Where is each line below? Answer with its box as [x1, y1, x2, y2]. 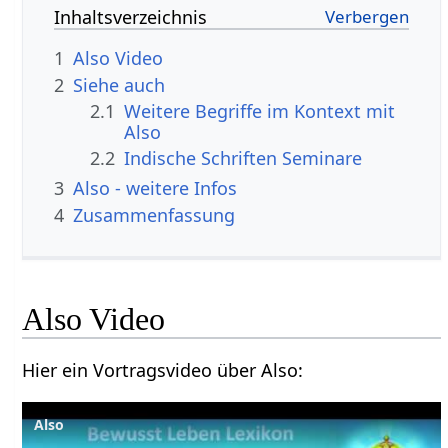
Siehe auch [73, 72, 166, 97]
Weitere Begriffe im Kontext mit [124, 99, 396, 124]
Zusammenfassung [73, 202, 236, 227]
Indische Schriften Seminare [124, 146, 363, 171]
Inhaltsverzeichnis [54, 5, 208, 30]
